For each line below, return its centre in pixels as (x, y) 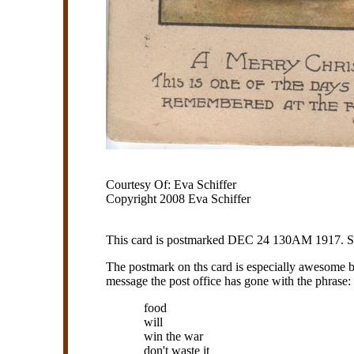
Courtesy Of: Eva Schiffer (171, 184)
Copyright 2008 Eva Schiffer (179, 198)
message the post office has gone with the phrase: (229, 281)
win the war (174, 336)
